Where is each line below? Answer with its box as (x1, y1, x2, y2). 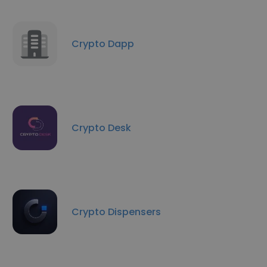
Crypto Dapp (72, 36, 134, 51)
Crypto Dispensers (72, 204, 161, 219)
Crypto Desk (72, 120, 131, 135)
